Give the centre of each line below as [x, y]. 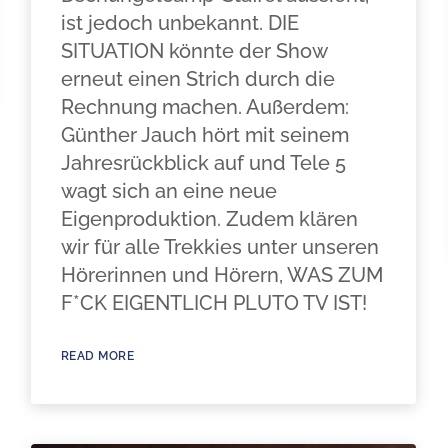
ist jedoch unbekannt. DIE [179, 23]
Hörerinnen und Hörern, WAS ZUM [221, 275]
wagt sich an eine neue [168, 191]
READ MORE [97, 356]
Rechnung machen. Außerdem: [204, 107]
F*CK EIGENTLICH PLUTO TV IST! [213, 303]
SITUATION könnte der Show [193, 51]
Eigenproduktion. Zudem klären [209, 219]
